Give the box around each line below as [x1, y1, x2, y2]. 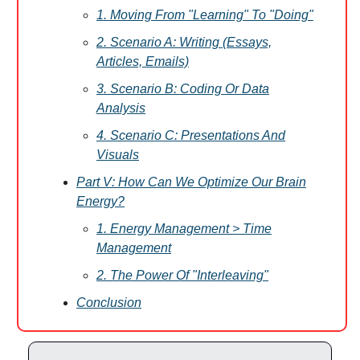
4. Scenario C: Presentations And [96, 129, 285, 142]
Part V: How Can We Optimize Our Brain [76, 175, 306, 189]
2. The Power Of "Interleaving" [96, 268, 268, 282]
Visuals [96, 148, 139, 162]
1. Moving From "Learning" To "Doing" [96, 8, 313, 22]
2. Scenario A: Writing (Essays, [96, 35, 272, 49]
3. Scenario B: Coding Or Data [96, 82, 269, 96]
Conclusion [76, 296, 141, 309]
